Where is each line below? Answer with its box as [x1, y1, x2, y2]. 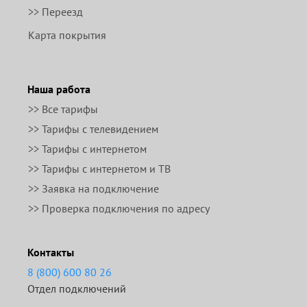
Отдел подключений [27, 282, 126, 295]
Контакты [27, 245, 74, 259]
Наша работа [27, 82, 90, 96]
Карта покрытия [28, 28, 106, 42]
